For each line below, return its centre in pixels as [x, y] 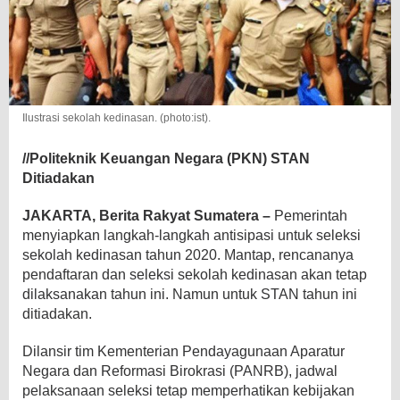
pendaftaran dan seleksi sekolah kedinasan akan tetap [195, 274]
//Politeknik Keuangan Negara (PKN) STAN [166, 158]
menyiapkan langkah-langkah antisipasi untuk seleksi [192, 235]
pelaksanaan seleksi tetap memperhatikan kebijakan [188, 390]
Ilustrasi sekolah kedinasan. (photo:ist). [117, 117]
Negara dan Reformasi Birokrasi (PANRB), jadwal [180, 371]
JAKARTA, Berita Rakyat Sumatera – [146, 215]
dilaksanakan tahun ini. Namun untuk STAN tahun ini [190, 294]
